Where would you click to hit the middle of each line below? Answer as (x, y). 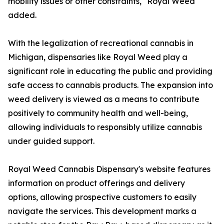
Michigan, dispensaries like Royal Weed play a (98, 57)
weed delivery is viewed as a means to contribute (104, 99)
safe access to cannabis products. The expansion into (110, 85)
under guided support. (51, 141)
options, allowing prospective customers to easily (102, 197)
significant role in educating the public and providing (110, 71)
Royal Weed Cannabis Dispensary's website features (109, 169)
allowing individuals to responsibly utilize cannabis (105, 127)
